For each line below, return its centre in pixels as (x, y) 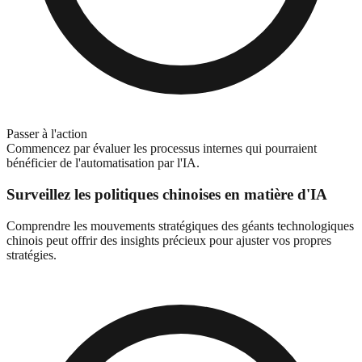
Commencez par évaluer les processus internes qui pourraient (162, 149)
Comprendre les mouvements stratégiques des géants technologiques (180, 225)
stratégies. (32, 255)
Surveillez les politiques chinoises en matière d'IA (167, 194)
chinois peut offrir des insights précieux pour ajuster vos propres (169, 240)
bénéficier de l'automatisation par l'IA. (103, 163)
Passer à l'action (47, 134)
